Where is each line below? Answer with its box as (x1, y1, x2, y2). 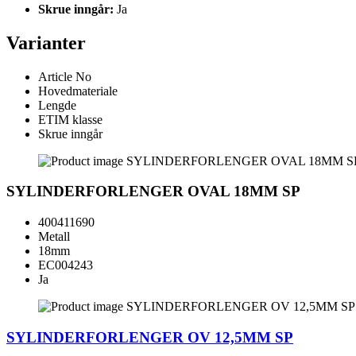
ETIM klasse (38, 112, 103, 126)
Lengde (38, 98, 76, 112)
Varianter (6, 32, 86, 53)
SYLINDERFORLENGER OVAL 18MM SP (6, 183, 300, 200)
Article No (38, 69, 91, 83)
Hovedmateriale (38, 83, 118, 98)
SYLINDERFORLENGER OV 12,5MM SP (6, 328, 293, 346)
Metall (38, 230, 70, 244)
